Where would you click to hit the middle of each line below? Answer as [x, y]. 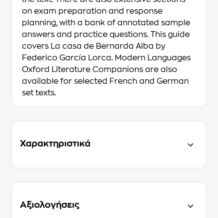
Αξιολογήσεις [50, 205]
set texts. [39, 93]
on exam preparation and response [92, 11]
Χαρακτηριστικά [55, 144]
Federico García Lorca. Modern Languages [106, 58]
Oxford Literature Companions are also [100, 70]
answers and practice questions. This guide [106, 35]
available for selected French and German [105, 81]
